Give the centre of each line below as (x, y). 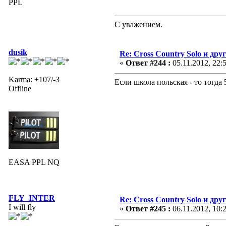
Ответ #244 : (148, 63)
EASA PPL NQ (34, 162)
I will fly (22, 207)
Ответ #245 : (148, 208)
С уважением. (138, 24)
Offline (20, 88)
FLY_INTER (32, 198)
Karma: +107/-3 (34, 79)
